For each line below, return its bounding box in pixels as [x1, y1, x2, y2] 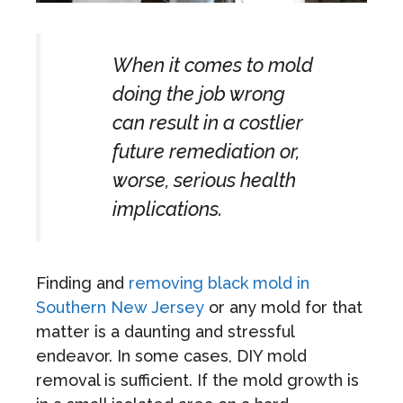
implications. [112, 197, 222, 220]
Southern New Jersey [36, 297, 204, 317]
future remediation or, [112, 139, 300, 163]
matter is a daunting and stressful [36, 321, 294, 341]
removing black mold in [129, 273, 309, 292]
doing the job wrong [112, 82, 285, 105]
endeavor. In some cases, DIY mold [36, 345, 307, 365]
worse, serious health [112, 168, 296, 192]
